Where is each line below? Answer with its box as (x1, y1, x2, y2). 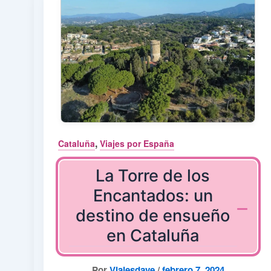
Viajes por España (100, 137, 174, 149)
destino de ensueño (76, 206, 230, 226)
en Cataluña (106, 226, 200, 246)
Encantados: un (93, 186, 213, 206)
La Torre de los (96, 166, 211, 186)
